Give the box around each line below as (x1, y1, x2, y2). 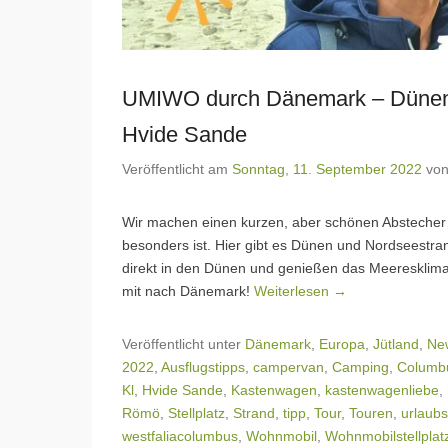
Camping (332, 358, 389, 375)
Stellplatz (168, 404, 225, 421)
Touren (349, 404, 393, 421)
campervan (253, 358, 324, 375)
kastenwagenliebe (325, 381, 439, 398)
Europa (319, 335, 365, 352)
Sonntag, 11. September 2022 (232, 160, 422, 177)
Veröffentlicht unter (122, 335, 245, 352)
